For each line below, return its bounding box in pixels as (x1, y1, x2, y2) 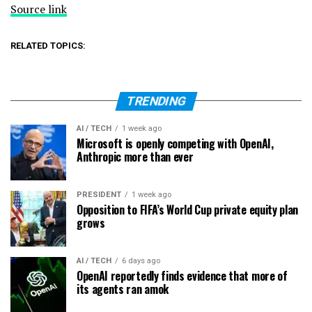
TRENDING (124, 93, 188, 108)
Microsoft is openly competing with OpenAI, (77, 134, 274, 152)
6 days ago (122, 256, 160, 265)
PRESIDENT (77, 189, 121, 199)
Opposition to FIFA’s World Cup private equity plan (77, 201, 298, 218)
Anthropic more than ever (77, 148, 194, 165)
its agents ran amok (77, 280, 169, 297)
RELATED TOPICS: (10, 40, 86, 51)
